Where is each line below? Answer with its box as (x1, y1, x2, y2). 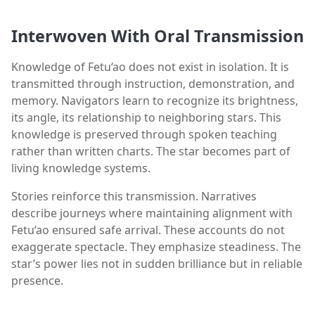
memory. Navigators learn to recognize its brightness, (11, 93, 298, 108)
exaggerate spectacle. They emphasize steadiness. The (11, 239, 301, 255)
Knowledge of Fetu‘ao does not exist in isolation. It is (11, 59, 289, 75)
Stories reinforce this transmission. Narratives (11, 188, 257, 204)
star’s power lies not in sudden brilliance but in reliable (11, 256, 302, 271)
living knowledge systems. (11, 160, 150, 176)
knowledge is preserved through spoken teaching (11, 127, 277, 142)
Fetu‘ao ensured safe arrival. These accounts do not (11, 222, 285, 238)
